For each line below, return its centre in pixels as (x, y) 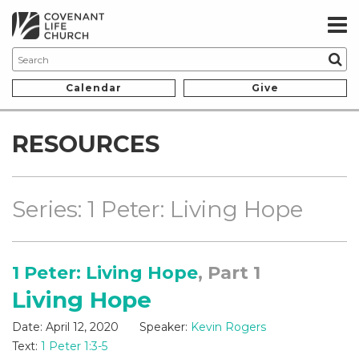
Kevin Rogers (228, 327)
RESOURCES (86, 144)
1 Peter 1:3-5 (74, 347)
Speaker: (163, 327)
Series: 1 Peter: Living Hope (157, 210)
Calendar (94, 88)
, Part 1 (229, 273)
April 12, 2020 (82, 327)
